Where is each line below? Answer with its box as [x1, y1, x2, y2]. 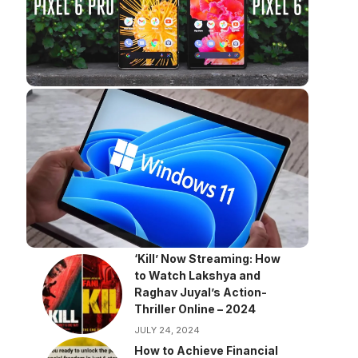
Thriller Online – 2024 [133, 302, 256, 316]
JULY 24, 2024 [133, 324, 200, 336]
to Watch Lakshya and [133, 268, 261, 283]
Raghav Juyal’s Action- [133, 285, 267, 300]
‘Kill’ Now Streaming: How [133, 252, 280, 266]
